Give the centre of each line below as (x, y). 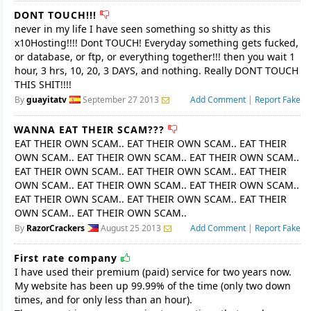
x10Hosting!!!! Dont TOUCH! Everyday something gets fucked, (157, 43)
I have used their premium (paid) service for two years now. (153, 272)
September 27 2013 (121, 100)
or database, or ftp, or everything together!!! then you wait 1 (155, 57)
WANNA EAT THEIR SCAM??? (91, 129)
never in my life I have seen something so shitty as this (143, 29)
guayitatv (47, 100)
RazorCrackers (56, 228)
